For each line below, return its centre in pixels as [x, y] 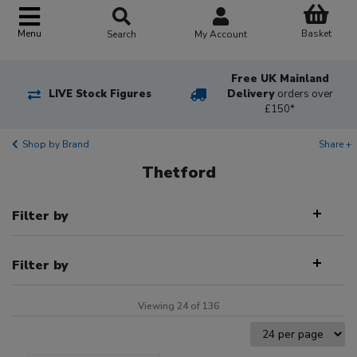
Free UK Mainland [280, 79]
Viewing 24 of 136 [178, 306]
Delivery [252, 94]
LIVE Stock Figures [100, 94]
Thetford [178, 173]
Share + [335, 145]
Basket [316, 33]
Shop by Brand [56, 145]
